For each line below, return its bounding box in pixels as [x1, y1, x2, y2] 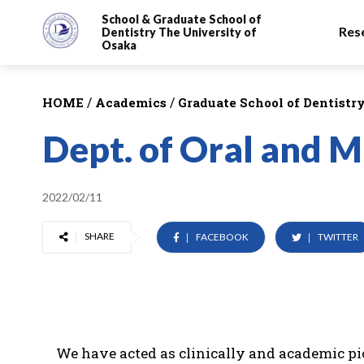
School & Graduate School [101, 12, 249, 26]
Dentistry [101, 25, 158, 39]
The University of [158, 25, 257, 39]
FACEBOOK [196, 231, 249, 243]
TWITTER [317, 231, 358, 243]
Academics [92, 94, 167, 110]
